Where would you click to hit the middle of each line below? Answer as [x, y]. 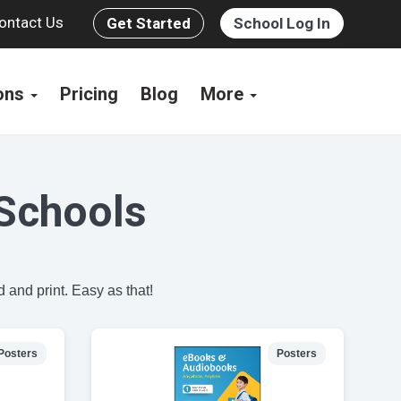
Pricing [89, 94]
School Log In [282, 23]
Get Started [149, 23]
